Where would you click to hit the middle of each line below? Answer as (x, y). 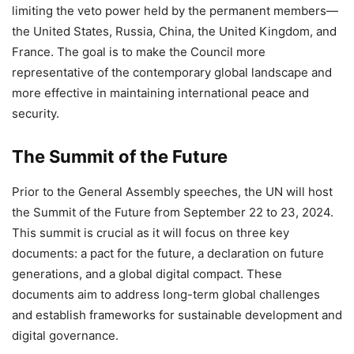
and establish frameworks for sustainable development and (177, 314)
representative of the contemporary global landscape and (172, 72)
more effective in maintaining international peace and (160, 92)
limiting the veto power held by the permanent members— (175, 10)
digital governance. (65, 335)
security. (36, 113)
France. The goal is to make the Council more (139, 51)
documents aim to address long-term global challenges (166, 294)
